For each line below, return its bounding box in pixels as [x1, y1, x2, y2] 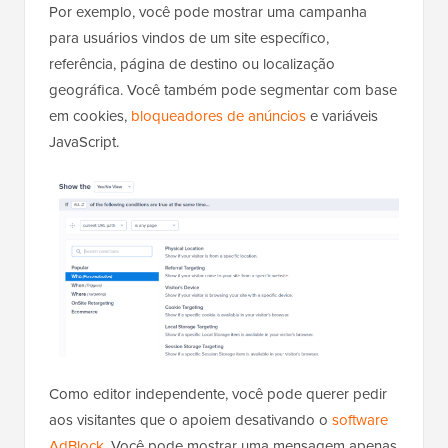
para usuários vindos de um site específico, [49, 27, 329, 50]
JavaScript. [49, 131, 119, 154]
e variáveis [306, 105, 378, 128]
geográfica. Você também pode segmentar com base [49, 79, 397, 102]
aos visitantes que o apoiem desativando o [49, 409, 332, 432]
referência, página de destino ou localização [49, 53, 335, 76]
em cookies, [49, 105, 131, 128]
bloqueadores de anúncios [131, 105, 306, 128]
